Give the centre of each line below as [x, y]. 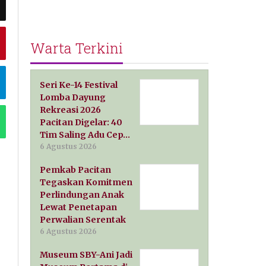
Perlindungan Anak [82, 194]
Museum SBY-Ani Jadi [86, 254]
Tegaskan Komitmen [86, 182]
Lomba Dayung [73, 97]
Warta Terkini [77, 48]
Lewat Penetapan [79, 207]
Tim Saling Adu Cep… [85, 134]
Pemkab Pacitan [76, 170]
